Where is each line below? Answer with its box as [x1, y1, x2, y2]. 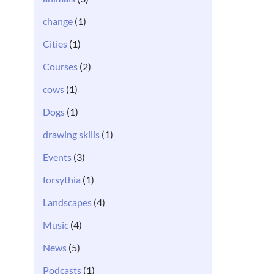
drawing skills [43, 128, 100, 140]
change [43, 15, 73, 27]
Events [43, 151, 72, 163]
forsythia [43, 174, 81, 185]
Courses [43, 61, 78, 72]
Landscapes [43, 196, 92, 208]
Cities [43, 38, 67, 50]
